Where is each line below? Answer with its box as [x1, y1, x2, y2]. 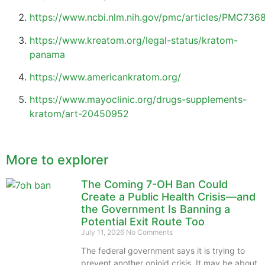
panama [30, 48, 65, 60]
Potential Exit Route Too [81, 215, 205, 228]
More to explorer [6, 151, 108, 167]
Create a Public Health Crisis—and [81, 190, 256, 203]
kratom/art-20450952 [30, 108, 129, 120]
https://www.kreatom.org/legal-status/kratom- [30, 34, 238, 46]
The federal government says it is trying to [81, 245, 245, 256]
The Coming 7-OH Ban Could [81, 177, 228, 190]
